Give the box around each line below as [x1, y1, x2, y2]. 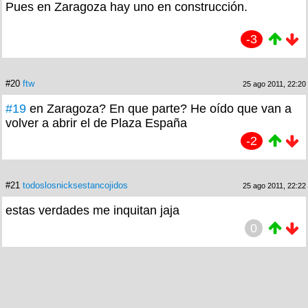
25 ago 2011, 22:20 [243, 79, 306, 88]
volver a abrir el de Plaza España [5, 115, 187, 130]
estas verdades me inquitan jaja [5, 203, 179, 217]
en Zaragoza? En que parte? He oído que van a [30, 101, 291, 115]
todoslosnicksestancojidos [23, 179, 128, 190]
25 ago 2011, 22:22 [243, 181, 306, 190]
